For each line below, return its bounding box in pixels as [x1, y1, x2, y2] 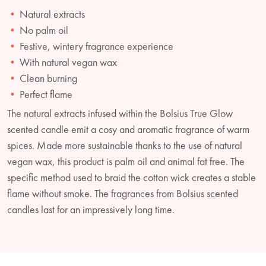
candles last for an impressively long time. [7, 202, 175, 216]
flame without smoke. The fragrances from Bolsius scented [7, 186, 238, 200]
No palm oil [20, 23, 68, 37]
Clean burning [20, 71, 77, 85]
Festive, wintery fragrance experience [20, 39, 173, 53]
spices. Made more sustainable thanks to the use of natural [7, 138, 242, 152]
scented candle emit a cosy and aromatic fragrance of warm [7, 122, 249, 136]
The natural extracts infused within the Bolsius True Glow [7, 106, 233, 120]
